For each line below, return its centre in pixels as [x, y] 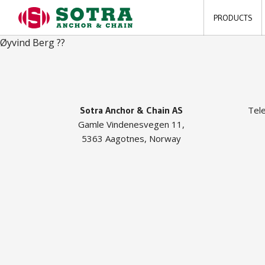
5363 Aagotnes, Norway [131, 138]
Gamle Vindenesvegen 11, [131, 124]
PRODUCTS [233, 18]
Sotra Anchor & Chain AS [131, 110]
